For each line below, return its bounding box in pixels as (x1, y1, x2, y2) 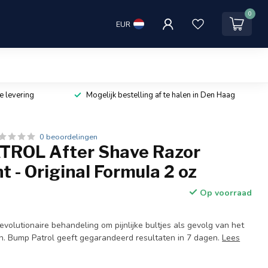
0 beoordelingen (39, 132, 98, 142)
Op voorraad (197, 187, 252, 199)
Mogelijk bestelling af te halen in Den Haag (86, 90, 235, 100)
